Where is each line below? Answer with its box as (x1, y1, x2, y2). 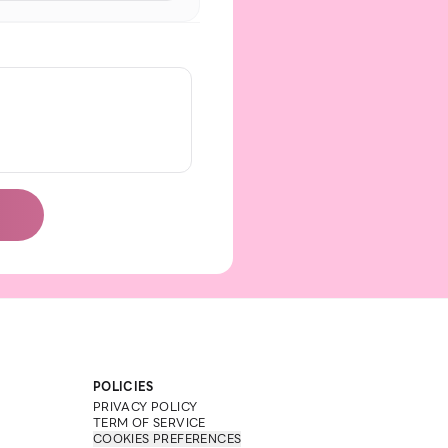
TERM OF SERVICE (92, 413, 206, 432)
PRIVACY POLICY (92, 397, 198, 416)
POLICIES (92, 377, 154, 396)
